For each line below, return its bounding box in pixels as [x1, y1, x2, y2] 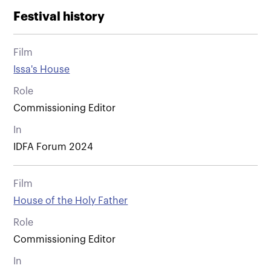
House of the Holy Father [13, 195, 128, 206]
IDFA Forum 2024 [13, 142, 94, 152]
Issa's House [13, 64, 70, 74]
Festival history [13, 10, 105, 23]
